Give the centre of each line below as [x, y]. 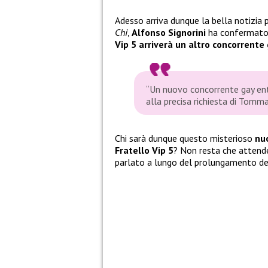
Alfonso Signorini [169, 33]
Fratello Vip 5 [144, 150]
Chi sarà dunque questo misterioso [185, 138]
